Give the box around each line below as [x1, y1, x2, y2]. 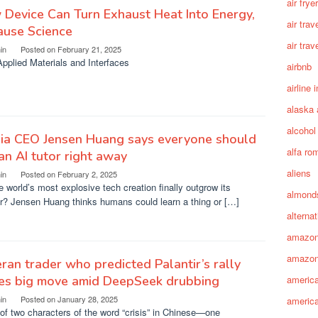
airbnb [287, 60, 312, 73]
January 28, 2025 [57, 293, 118, 305]
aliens [287, 166, 311, 180]
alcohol [287, 124, 316, 137]
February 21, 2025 [57, 43, 121, 55]
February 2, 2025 [57, 168, 117, 180]
